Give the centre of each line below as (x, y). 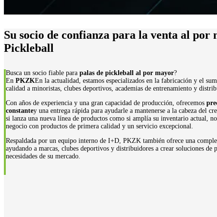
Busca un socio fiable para (43, 73)
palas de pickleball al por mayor (127, 73)
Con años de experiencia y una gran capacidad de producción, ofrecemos (106, 103)
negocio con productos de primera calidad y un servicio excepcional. (100, 126)
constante (20, 111)
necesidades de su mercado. (43, 156)
